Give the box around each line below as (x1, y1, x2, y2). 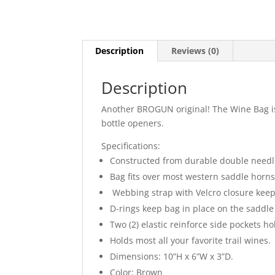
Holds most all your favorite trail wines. (110, 234, 271, 247)
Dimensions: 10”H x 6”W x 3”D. (110, 250, 234, 263)
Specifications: (101, 140, 161, 152)
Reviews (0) (171, 45, 220, 57)
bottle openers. (101, 117, 165, 130)
